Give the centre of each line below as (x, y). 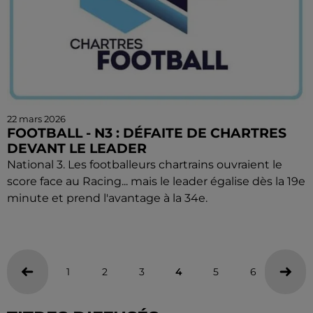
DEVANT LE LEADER (77, 148)
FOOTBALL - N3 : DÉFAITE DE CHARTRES (147, 133)
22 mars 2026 (36, 119)
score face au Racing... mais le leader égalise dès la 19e (156, 181)
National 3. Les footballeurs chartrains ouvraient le (145, 165)
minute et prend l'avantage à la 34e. (107, 198)
